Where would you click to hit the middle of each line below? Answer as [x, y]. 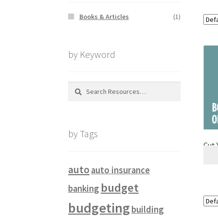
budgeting [99, 208]
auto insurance [121, 170]
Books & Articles [104, 16]
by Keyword [92, 54]
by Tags [83, 134]
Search [78, 87]
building [148, 210]
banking [84, 189]
